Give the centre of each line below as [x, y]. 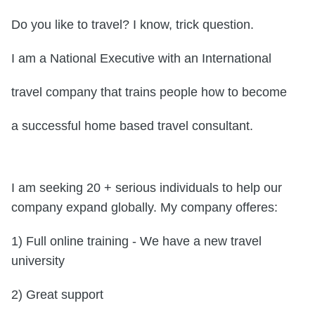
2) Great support [57, 295]
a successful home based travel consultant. [132, 126]
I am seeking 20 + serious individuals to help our [147, 188]
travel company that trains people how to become [149, 92]
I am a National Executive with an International [141, 59]
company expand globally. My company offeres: [144, 208]
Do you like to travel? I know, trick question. [133, 25]
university [38, 261]
